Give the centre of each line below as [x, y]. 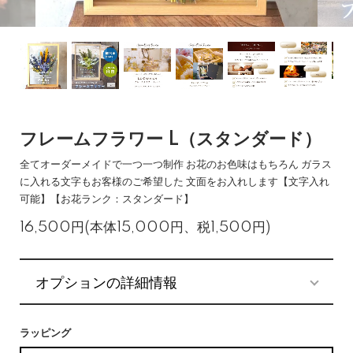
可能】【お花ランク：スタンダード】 [107, 199]
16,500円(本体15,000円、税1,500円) [145, 227]
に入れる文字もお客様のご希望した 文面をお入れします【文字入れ [175, 182]
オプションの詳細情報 [106, 281]
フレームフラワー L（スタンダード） [171, 140]
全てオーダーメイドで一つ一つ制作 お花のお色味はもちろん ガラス [176, 165]
